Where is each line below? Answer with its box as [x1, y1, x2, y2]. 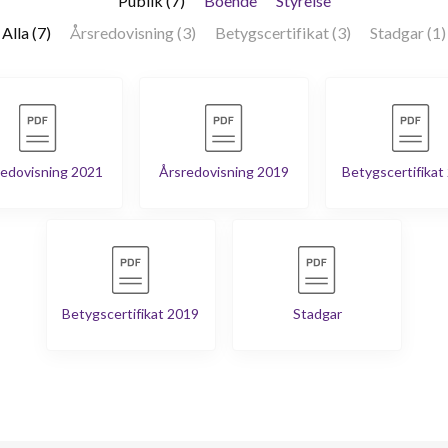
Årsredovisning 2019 [158, 163, 289, 181]
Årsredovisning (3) [70, 23, 196, 43]
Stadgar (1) [370, 23, 446, 43]
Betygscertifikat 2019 [62, 305, 200, 323]
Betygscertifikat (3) [215, 23, 351, 43]
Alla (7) [2, 23, 51, 43]
